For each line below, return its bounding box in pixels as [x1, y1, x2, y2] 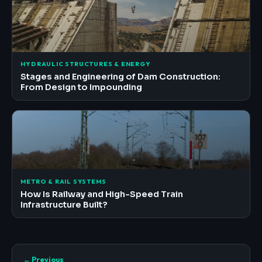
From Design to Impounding [20, 82, 143, 93]
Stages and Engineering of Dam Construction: [20, 71, 221, 82]
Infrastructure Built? [20, 199, 108, 210]
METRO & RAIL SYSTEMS [20, 177, 106, 185]
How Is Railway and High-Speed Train [20, 188, 184, 199]
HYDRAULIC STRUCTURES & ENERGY [20, 60, 151, 68]
